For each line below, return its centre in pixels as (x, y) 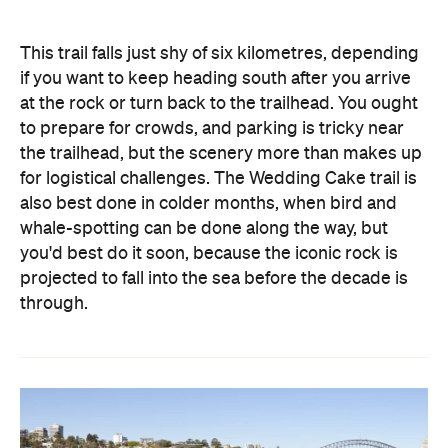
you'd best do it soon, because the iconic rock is (209, 253)
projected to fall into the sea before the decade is (214, 278)
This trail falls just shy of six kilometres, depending (219, 53)
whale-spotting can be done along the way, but (204, 228)
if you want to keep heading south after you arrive (215, 78)
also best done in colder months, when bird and (208, 203)
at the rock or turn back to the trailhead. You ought (219, 103)
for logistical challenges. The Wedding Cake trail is (218, 178)
